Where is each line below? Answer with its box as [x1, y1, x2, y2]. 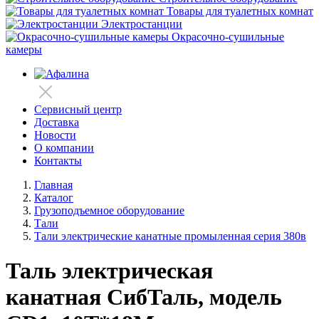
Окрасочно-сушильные [172, 31, 284, 43]
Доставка [34, 116, 79, 128]
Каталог [34, 192, 73, 204]
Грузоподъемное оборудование [34, 204, 184, 216]
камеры [6, 43, 42, 56]
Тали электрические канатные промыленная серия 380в [34, 230, 306, 242]
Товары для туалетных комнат [167, 5, 313, 17]
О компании [34, 142, 94, 154]
